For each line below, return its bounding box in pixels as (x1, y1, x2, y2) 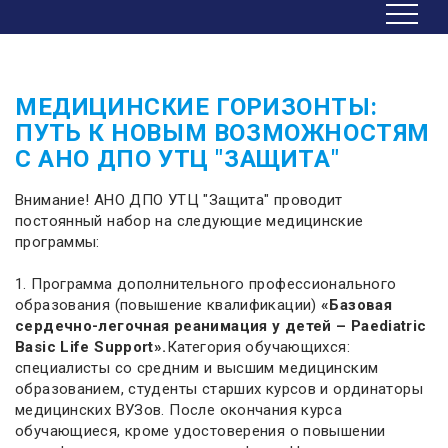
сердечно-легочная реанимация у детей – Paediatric (15, 317, 427, 335)
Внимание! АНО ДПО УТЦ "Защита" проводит (15, 191, 343, 209)
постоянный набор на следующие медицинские (15, 212, 364, 230)
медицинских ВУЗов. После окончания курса (15, 401, 343, 419)
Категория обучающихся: (166, 338, 350, 356)
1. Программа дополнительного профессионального (15, 275, 397, 293)
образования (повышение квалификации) (15, 296, 322, 314)
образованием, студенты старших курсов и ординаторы (15, 380, 423, 398)
